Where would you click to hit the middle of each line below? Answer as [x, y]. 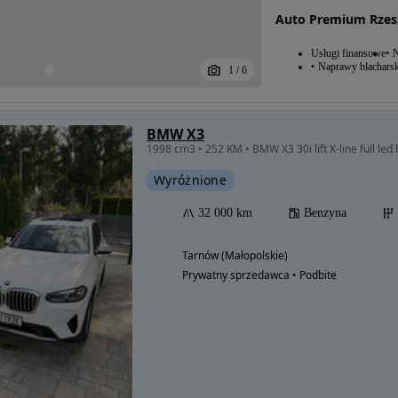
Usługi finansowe [348, 54]
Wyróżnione [190, 180]
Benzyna [325, 213]
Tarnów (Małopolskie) [235, 256]
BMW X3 [175, 135]
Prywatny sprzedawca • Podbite [259, 275]
